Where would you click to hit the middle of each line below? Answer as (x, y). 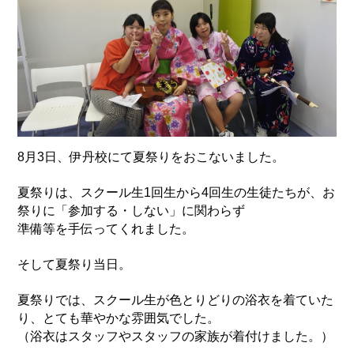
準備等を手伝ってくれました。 (106, 229)
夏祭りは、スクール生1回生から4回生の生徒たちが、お (177, 193)
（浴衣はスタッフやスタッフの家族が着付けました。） (176, 337)
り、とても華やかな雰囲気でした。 (119, 318)
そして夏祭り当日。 (75, 265)
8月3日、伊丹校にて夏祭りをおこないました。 (151, 157)
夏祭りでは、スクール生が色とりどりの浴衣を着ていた (176, 300)
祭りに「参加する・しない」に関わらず (132, 211)
